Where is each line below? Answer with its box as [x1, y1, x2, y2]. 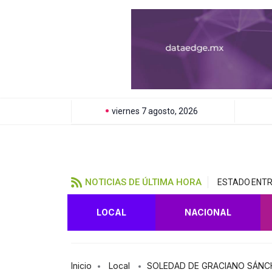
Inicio [71, 260, 92, 271]
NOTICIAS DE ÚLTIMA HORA [85, 176, 202, 188]
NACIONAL [185, 206, 231, 217]
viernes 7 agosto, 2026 [111, 106, 198, 116]
